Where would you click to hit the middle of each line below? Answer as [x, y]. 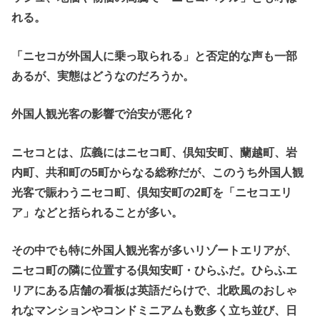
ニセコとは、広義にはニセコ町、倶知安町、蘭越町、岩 [155, 152]
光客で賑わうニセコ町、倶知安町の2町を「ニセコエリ [152, 192]
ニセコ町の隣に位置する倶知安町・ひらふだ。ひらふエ [155, 271]
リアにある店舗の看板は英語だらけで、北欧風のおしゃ [155, 291]
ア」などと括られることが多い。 [97, 212]
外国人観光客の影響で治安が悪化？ [103, 114]
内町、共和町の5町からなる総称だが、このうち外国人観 [158, 172]
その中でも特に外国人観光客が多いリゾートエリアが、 [155, 251]
